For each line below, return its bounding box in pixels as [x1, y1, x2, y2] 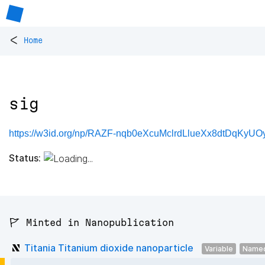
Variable [205, 244, 233, 253]
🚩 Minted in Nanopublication [9, 217, 174, 228]
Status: [9, 151, 41, 164]
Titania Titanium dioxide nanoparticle [24, 241, 193, 254]
